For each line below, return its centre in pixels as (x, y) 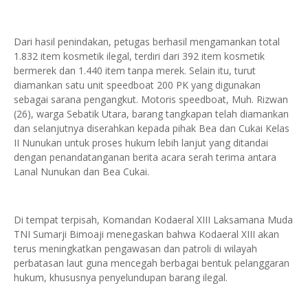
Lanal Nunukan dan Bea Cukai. (81, 172)
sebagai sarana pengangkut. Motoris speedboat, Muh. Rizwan (151, 99)
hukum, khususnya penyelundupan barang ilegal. (121, 277)
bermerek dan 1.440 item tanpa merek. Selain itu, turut (135, 70)
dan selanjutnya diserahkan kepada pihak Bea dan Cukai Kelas (152, 128)
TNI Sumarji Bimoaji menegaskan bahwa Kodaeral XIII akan (146, 234)
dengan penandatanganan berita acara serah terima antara (145, 157)
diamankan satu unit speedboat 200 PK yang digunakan (137, 85)
